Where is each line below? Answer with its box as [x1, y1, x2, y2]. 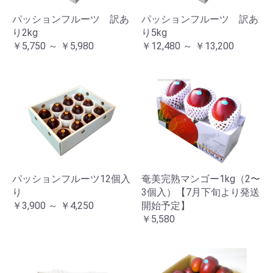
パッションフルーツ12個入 [12, 172, 130, 185]
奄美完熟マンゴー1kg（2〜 [141, 172, 260, 185]
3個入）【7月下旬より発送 [141, 186, 260, 198]
